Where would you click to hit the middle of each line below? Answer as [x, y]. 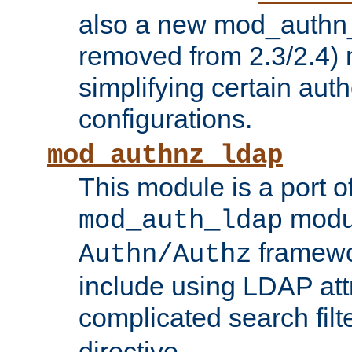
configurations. [165, 119]
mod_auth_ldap [181, 221]
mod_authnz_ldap [165, 156]
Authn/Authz [165, 255]
